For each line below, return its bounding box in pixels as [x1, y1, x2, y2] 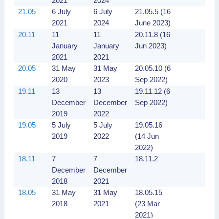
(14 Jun [135, 132, 159, 140]
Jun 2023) [135, 42, 167, 50]
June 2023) [135, 19, 171, 27]
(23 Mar [135, 199, 160, 208]
